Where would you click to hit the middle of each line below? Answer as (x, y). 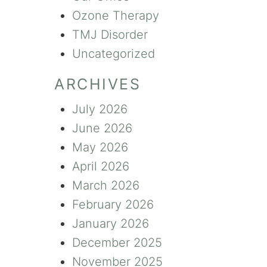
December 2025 (117, 243)
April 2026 (101, 167)
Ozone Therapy (116, 16)
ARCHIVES (97, 84)
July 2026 (100, 109)
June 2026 (102, 128)
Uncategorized (114, 54)
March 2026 (106, 186)
